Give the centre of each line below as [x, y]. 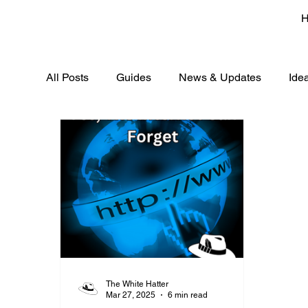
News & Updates [220, 77]
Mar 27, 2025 [131, 295]
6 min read [188, 295]
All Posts [68, 77]
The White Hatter [137, 284]
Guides [134, 77]
